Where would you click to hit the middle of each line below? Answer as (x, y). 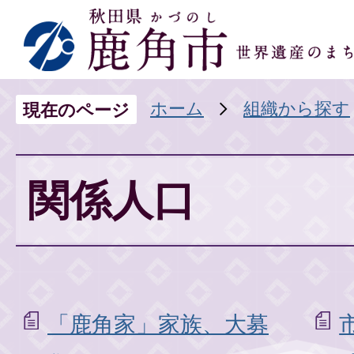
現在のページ (76, 109)
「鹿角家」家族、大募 (158, 324)
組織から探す (297, 108)
